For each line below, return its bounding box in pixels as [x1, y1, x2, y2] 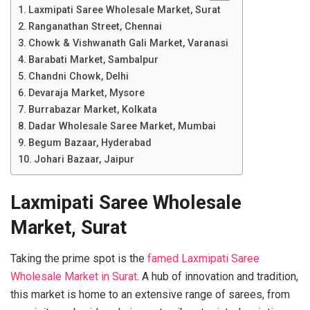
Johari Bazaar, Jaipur [33, 153, 134, 165]
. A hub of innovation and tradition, [137, 269, 298, 283]
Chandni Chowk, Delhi [28, 70, 129, 82]
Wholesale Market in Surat [10, 269, 137, 283]
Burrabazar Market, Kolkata [28, 103, 157, 116]
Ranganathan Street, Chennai [28, 20, 162, 33]
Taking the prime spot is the [10, 251, 147, 265]
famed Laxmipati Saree [147, 251, 259, 265]
